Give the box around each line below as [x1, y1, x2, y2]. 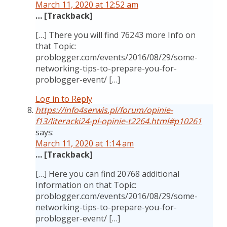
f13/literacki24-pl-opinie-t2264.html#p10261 [35, 116, 202, 127]
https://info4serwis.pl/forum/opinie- [35, 104, 173, 116]
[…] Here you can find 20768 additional [35, 168, 179, 179]
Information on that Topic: [35, 179, 136, 191]
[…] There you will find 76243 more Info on [35, 29, 196, 41]
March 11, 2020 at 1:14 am [35, 138, 134, 149]
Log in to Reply [35, 93, 92, 104]
